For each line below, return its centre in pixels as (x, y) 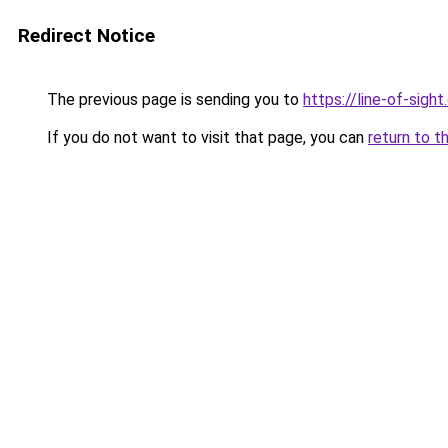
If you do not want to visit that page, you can (205, 137)
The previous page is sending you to (173, 99)
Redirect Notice (86, 35)
